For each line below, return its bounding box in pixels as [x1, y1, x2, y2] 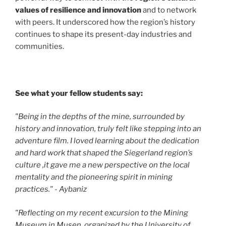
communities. [15, 41, 64, 51]
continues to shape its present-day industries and [15, 29, 192, 39]
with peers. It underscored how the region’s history [15, 17, 195, 27]
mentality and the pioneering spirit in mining [15, 173, 173, 182]
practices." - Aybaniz [15, 185, 87, 194]
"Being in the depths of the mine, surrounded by [15, 112, 185, 122]
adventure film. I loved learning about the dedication [15, 136, 199, 146]
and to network [141, 5, 196, 15]
